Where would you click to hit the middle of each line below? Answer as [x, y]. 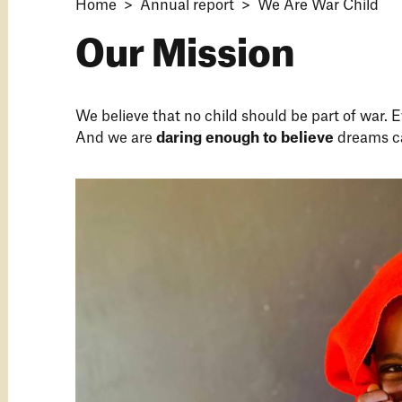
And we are [116, 138]
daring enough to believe [245, 138]
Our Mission [185, 56]
